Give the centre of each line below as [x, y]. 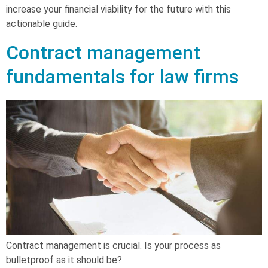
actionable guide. [42, 23]
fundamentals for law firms [122, 76]
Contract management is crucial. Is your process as [113, 245]
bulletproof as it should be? [64, 260]
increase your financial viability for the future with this [118, 9]
